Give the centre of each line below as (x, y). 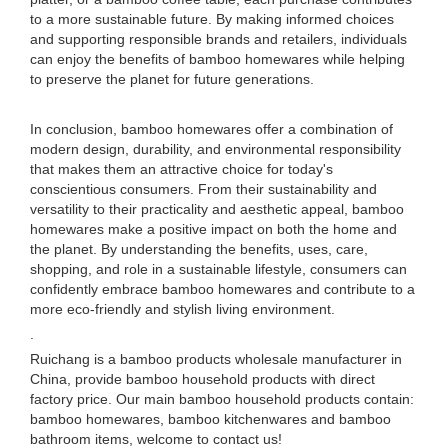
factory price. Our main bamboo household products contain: (222, 399)
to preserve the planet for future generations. (172, 79)
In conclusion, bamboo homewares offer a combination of (211, 129)
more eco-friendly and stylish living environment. (182, 309)
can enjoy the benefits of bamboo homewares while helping (217, 59)
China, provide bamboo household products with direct (202, 379)
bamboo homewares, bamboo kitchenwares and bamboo (210, 419)
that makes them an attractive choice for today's (181, 169)
